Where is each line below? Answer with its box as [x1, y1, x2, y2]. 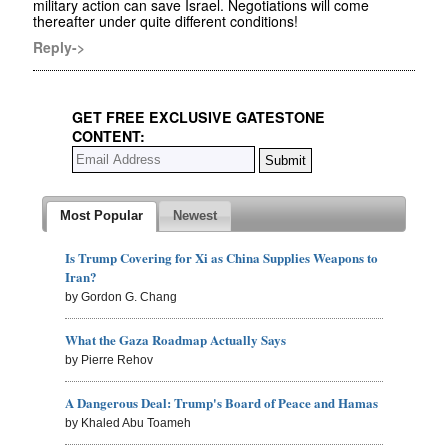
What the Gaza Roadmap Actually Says [65, 330, 287, 350]
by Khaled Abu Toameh [65, 416, 192, 431]
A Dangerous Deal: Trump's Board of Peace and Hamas [65, 393, 379, 413]
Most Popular [59, 208, 143, 224]
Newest [173, 208, 218, 224]
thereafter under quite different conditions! [33, 11, 298, 32]
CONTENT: [72, 126, 145, 147]
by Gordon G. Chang [65, 290, 178, 305]
